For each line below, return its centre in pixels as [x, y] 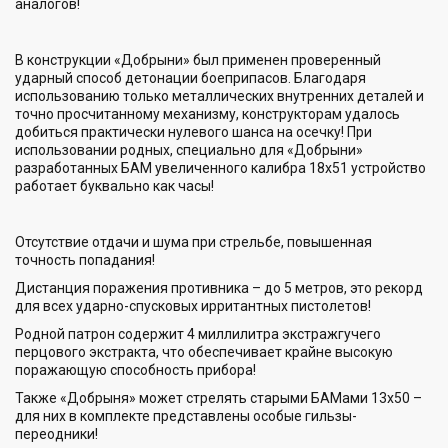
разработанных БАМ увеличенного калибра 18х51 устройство [220, 167]
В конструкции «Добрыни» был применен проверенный [198, 59]
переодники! [56, 433]
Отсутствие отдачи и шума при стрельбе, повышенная [193, 241]
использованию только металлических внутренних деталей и [219, 95]
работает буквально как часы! [114, 185]
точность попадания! [85, 259]
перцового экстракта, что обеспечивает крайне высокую [204, 351]
